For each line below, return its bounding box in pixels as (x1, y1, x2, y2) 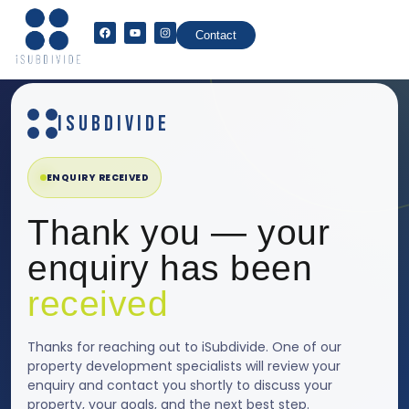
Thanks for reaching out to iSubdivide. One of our (27, 338, 341, 357)
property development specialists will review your (27, 357, 341, 376)
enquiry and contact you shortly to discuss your (27, 376, 332, 395)
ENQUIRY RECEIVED (47, 171, 150, 185)
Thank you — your (27, 213, 330, 253)
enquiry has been (27, 248, 312, 288)
